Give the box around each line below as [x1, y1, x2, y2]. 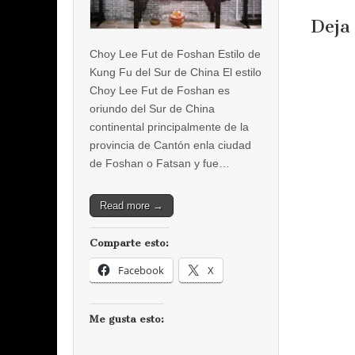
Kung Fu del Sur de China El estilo [90, 65, 261, 78]
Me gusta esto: [90, 312, 164, 325]
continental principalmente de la [90, 120, 249, 133]
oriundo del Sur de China [90, 101, 215, 115]
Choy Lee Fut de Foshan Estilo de [90, 47, 261, 60]
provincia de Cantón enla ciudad [90, 138, 251, 151]
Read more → [100, 199, 163, 212]
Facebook [118, 262, 164, 277]
